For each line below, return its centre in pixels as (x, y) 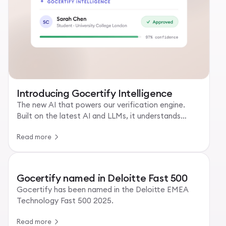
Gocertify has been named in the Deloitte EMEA (103, 190)
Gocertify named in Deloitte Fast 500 (102, 178)
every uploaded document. (65, 127)
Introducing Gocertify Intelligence (95, 93)
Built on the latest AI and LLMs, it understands (99, 116)
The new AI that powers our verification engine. (101, 105)
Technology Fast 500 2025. (65, 201)
